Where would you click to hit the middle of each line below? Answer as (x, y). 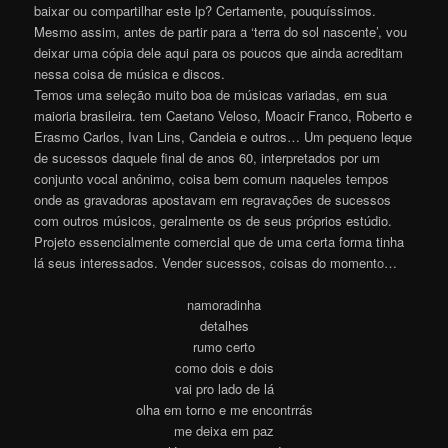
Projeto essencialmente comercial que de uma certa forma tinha (219, 242)
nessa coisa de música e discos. (130, 74)
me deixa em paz (224, 431)
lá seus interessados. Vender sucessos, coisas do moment (206, 263)
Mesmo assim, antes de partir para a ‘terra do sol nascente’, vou (221, 32)
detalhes (224, 326)
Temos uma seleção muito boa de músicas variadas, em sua (211, 95)
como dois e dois (224, 368)
